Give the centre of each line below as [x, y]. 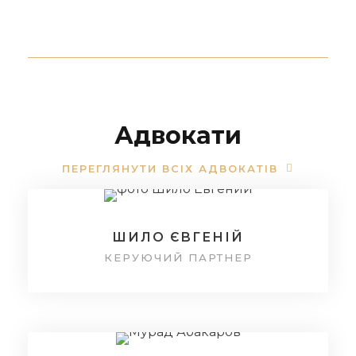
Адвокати [178, 135]
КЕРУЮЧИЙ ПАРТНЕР [178, 257]
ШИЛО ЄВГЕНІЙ [178, 237]
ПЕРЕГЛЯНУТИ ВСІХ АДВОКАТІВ [170, 168]
